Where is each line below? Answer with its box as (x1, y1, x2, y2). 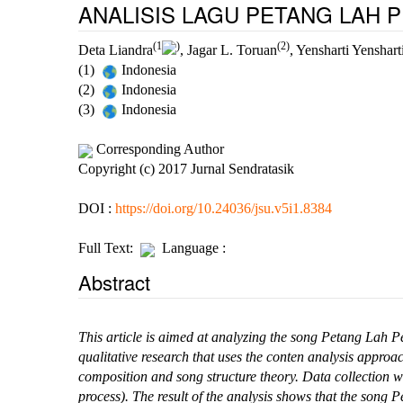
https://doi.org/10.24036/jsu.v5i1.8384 (115, 201, 332, 217)
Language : (155, 240, 229, 256)
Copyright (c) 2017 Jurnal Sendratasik (78, 161, 294, 177)
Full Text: (78, 240, 140, 256)
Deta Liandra (78, 42, 153, 58)
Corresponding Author (93, 141, 224, 157)
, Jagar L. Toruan (180, 42, 277, 58)
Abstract (78, 268, 150, 297)
